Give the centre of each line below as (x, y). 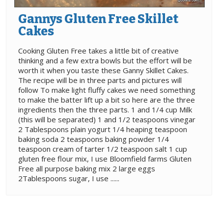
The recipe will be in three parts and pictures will (100, 80)
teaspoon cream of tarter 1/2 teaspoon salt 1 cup (103, 149)
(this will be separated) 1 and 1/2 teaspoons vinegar (107, 119)
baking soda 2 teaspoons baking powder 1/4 (94, 139)
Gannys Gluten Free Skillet (98, 19)
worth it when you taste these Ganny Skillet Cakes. (103, 70)
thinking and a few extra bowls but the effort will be (105, 60)
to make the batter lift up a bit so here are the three (107, 99)
